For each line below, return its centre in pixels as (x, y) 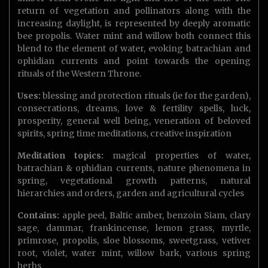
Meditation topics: (60, 156)
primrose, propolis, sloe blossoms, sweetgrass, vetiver (134, 241)
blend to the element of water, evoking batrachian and (134, 49)
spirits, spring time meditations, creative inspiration (124, 134)
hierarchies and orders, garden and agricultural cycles (131, 194)
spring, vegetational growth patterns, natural (134, 181)
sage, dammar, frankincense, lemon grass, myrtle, (134, 228)
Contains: (38, 216)
